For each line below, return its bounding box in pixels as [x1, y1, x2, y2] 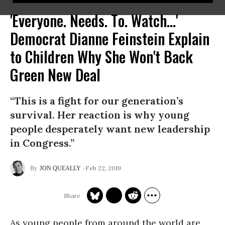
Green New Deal [10, 63, 100, 86]
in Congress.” [10, 137, 74, 149]
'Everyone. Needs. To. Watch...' [10, 9, 178, 32]
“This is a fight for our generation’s [10, 94, 183, 107]
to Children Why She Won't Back [10, 45, 193, 68]
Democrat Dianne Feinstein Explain [10, 27, 209, 50]
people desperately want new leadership [10, 123, 210, 135]
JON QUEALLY [40, 165, 81, 172]
